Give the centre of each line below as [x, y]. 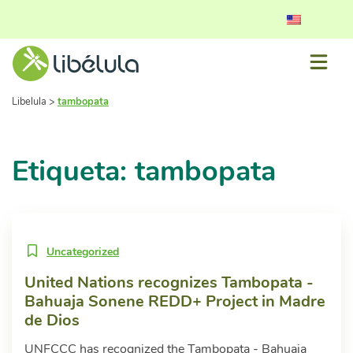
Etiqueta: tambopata [144, 172]
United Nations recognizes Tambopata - [169, 283]
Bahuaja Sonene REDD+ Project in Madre [175, 302]
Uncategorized [83, 252]
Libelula [29, 102]
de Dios [52, 321]
